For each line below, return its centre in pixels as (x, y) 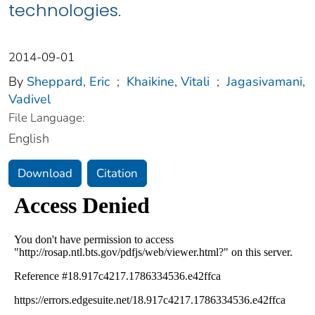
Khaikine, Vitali (168, 82)
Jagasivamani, (266, 82)
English (29, 139)
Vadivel (30, 99)
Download (45, 174)
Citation (117, 174)
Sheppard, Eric (68, 82)
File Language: (47, 118)
